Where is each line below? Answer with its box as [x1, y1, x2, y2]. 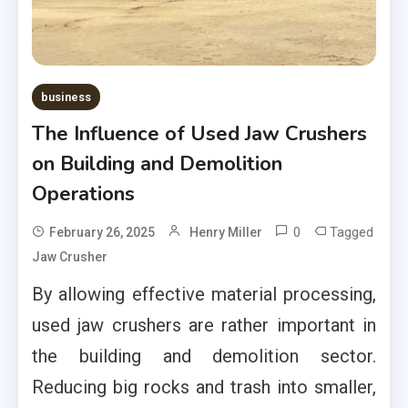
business [41, 89, 91, 104]
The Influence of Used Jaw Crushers [32, 119, 367, 148]
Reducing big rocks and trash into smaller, [32, 375, 376, 398]
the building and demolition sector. [32, 344, 376, 367]
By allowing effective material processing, [32, 282, 376, 305]
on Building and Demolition [32, 149, 282, 178]
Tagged [330, 223, 373, 240]
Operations [32, 179, 135, 208]
